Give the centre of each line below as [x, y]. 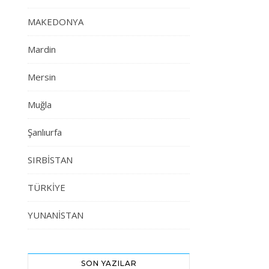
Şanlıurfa [45, 132]
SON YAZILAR [109, 263]
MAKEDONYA [56, 22]
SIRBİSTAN [50, 160]
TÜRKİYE [47, 187]
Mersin [42, 77]
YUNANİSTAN [56, 215]
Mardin [42, 49]
